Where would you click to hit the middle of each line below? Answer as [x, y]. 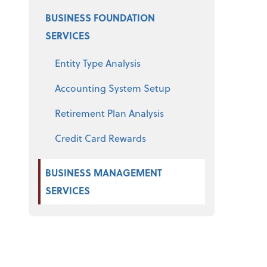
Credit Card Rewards [100, 138]
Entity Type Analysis [98, 63]
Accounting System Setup [113, 88]
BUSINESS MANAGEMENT [104, 173]
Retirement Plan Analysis [109, 113]
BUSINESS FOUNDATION [100, 18]
